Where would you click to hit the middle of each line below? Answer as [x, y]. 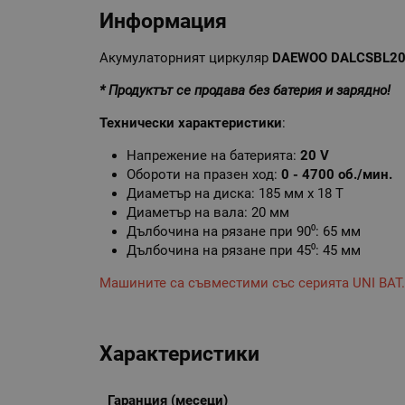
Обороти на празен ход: [204, 175]
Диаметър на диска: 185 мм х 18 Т [235, 194]
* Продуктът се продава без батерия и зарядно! [245, 91]
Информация [164, 21]
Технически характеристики [191, 123]
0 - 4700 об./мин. [337, 175]
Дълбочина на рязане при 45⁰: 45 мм [244, 251]
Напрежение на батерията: [214, 156]
